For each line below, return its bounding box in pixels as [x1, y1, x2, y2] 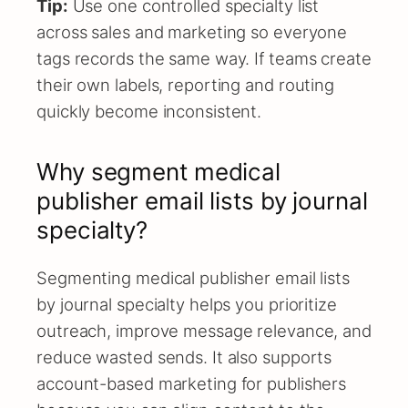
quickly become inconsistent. [36, 101, 262, 122]
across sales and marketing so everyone [36, 22, 348, 43]
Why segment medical [36, 158, 281, 187]
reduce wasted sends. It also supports [36, 346, 332, 367]
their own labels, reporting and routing [36, 75, 335, 96]
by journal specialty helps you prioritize [36, 293, 337, 314]
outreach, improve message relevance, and [36, 320, 372, 341]
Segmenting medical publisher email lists [36, 267, 350, 288]
